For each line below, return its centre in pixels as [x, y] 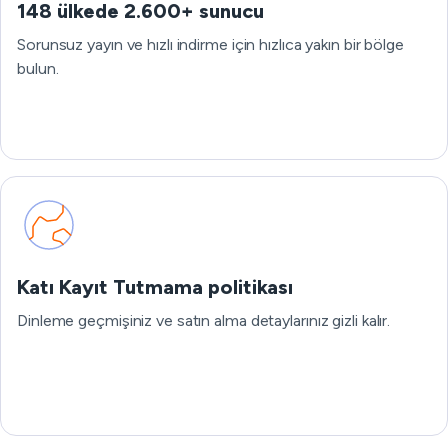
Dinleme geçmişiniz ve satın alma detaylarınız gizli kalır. [204, 320]
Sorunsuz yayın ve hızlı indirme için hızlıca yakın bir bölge [210, 44]
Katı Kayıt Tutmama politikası [155, 287]
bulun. [38, 68]
